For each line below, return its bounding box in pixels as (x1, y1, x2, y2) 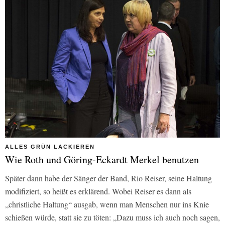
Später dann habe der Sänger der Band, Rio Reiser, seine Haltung (5, 172, 212, 183)
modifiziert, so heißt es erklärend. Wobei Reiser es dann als (5, 185, 191, 196)
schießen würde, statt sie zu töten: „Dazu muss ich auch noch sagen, (5, 211, 220, 222)
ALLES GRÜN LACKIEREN (5, 143, 95, 150)
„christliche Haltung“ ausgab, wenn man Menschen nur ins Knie (5, 198, 209, 209)
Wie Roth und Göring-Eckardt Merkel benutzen (5, 152, 199, 166)
